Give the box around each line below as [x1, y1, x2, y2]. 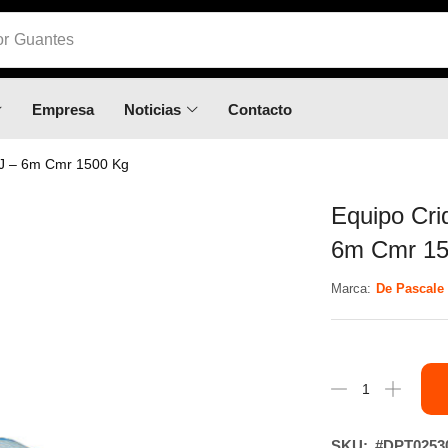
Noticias [124, 101, 182, 118]
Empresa [32, 101, 95, 118]
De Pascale [375, 281, 444, 296]
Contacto [227, 101, 292, 118]
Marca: [330, 280, 371, 296]
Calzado [14, 35, 75, 53]
